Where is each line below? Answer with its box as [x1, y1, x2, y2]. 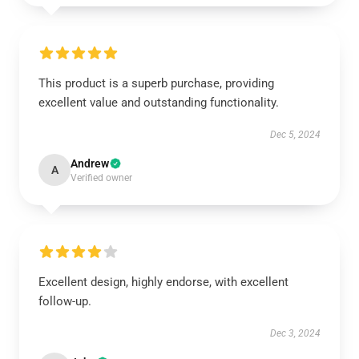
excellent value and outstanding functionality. [38, 95, 279, 110]
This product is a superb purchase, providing [38, 76, 274, 91]
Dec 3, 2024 [270, 328, 321, 339]
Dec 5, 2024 [270, 129, 321, 140]
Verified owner [71, 172, 132, 184]
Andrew [71, 157, 109, 170]
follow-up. [38, 294, 91, 309]
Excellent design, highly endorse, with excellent [38, 275, 288, 289]
